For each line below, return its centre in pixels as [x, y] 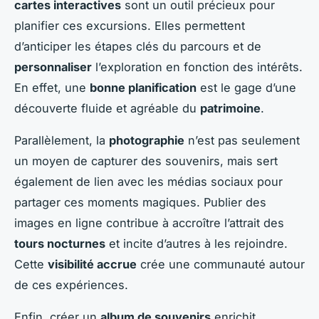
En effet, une [52, 87]
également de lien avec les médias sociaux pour [148, 181]
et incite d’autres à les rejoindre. [197, 243]
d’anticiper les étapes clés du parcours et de [138, 46]
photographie [147, 140]
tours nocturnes [60, 243]
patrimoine [230, 108]
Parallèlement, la [62, 140]
